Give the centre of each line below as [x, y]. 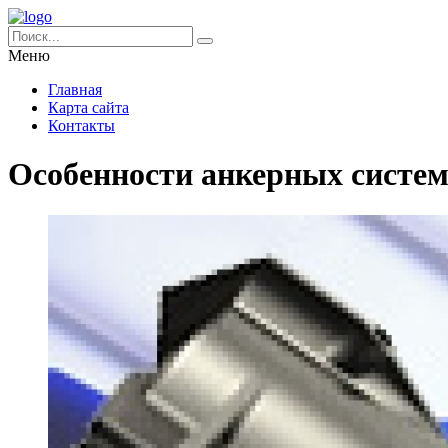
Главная [75, 89]
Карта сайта [88, 107]
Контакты [81, 125]
